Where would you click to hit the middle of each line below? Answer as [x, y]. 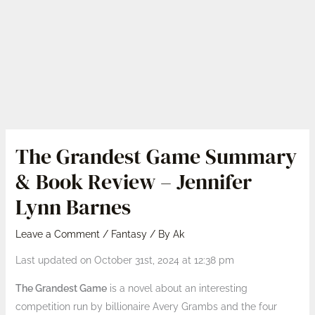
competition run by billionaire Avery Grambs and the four [146, 307]
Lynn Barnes [73, 207]
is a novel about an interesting [177, 288]
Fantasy [129, 234]
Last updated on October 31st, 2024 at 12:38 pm [124, 260]
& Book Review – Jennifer [133, 182]
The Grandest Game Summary [156, 156]
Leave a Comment [57, 234]
